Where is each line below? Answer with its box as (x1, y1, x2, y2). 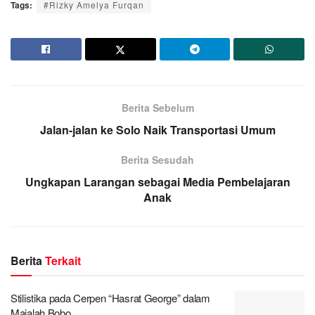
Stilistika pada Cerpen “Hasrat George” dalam (11, 290, 210, 306)
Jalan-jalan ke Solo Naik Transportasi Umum (39, 122, 276, 139)
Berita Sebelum (121, 101, 194, 115)
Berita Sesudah (121, 153, 194, 167)
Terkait (45, 252, 81, 269)
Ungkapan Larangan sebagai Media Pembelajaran (25, 174, 290, 191)
